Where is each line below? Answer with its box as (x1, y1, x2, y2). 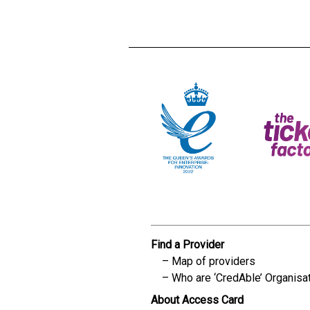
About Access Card (151, 293, 244, 307)
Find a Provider (151, 238, 224, 252)
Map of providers (172, 255, 255, 268)
